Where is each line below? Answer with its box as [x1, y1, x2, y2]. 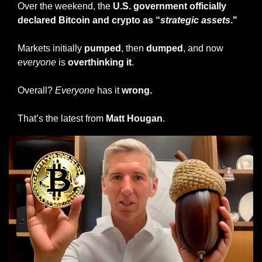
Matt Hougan [106, 113, 163, 123]
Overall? [18, 85, 55, 95]
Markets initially [18, 43, 84, 53]
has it [95, 85, 122, 95]
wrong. [122, 85, 152, 95]
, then [121, 43, 146, 53]
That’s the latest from [18, 113, 106, 123]
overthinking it [68, 57, 132, 67]
